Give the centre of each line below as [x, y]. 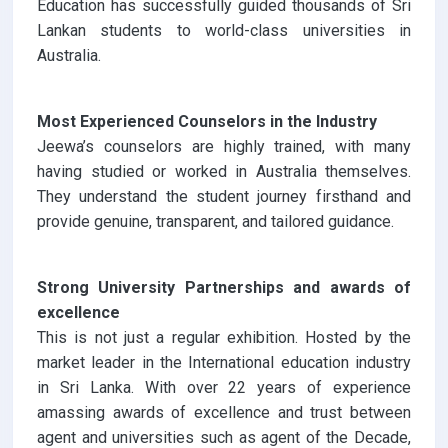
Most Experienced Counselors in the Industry [207, 122]
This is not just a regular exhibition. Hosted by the [224, 338]
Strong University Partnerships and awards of [224, 288]
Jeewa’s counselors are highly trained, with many [224, 147]
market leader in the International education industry [224, 363]
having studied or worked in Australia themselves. [224, 172]
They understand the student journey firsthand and [224, 197]
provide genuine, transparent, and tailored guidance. [215, 222]
